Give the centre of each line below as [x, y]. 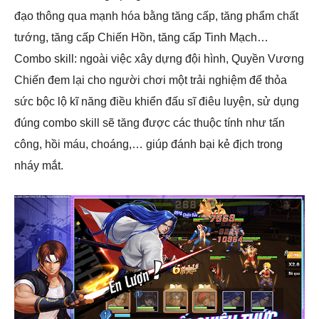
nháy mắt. [39, 166]
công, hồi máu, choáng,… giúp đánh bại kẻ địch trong [148, 144]
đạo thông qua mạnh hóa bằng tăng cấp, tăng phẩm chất [156, 16]
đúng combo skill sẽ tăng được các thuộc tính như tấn [150, 123]
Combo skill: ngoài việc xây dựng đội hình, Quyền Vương [159, 59]
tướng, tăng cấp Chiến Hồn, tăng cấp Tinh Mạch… [141, 37]
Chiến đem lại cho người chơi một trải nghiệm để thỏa [151, 80]
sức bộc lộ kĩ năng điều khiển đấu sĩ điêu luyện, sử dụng [157, 101]
